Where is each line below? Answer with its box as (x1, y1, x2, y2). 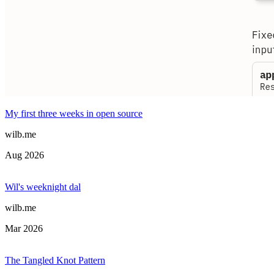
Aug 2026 (5, 150, 44, 161)
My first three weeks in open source (5, 108, 143, 119)
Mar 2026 (5, 223, 43, 234)
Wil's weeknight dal (5, 182, 81, 193)
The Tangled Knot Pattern (5, 255, 105, 266)
